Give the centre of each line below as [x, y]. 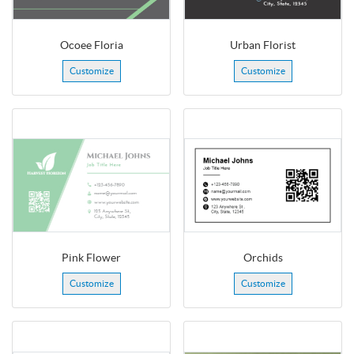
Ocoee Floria [91, 45]
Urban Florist [263, 45]
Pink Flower [91, 257]
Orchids [263, 257]
